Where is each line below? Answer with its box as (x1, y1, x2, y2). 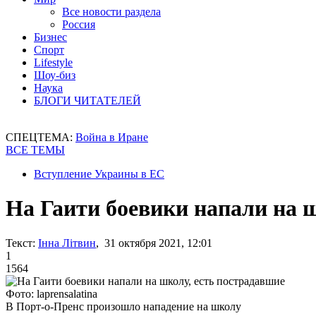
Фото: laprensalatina (6, 287, 97, 300)
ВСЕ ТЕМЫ (6, 144, 65, 156)
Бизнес (34, 31, 67, 43)
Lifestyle (34, 56, 73, 68)
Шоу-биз (34, 69, 75, 81)
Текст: (6, 236, 35, 249)
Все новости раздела (62, 6, 161, 18)
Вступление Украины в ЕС (34, 168, 164, 180)
